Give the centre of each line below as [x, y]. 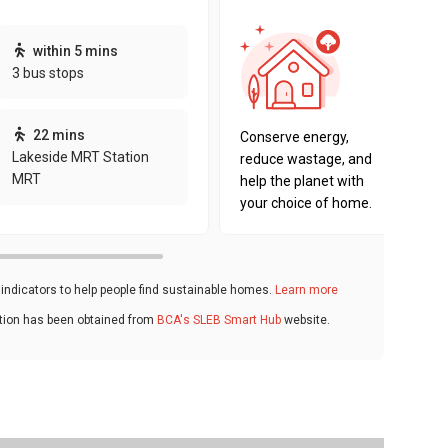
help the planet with [302, 181]
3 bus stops [47, 73]
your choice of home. [306, 203]
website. [305, 319]
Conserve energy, [294, 137]
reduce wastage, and [306, 159]
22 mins [58, 135]
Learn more [306, 290]
